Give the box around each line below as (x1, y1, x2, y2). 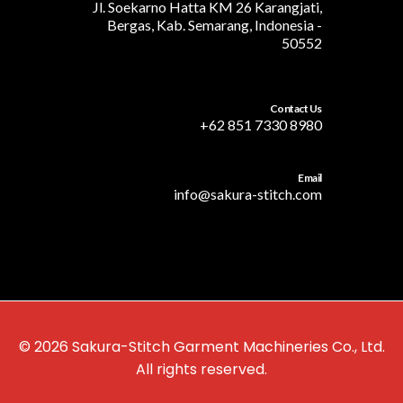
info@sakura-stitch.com (174, 184, 322, 202)
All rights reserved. (136, 358, 267, 380)
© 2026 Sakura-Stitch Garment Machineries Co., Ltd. (18, 336, 385, 357)
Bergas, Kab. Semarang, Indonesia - (107, 16, 322, 34)
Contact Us (269, 102, 322, 116)
